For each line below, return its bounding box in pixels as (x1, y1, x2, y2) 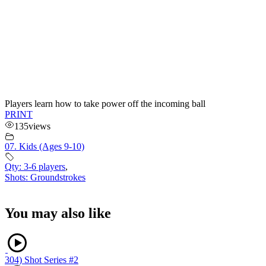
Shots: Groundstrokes (5, 172, 85, 182)
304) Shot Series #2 (5, 254, 78, 265)
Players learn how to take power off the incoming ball (5, 98, 205, 109)
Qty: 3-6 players (5, 161, 65, 172)
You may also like (5, 205, 111, 221)
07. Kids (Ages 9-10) (5, 141, 84, 151)
